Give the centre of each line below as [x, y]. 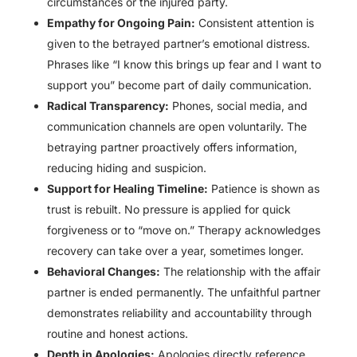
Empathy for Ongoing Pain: [121, 23]
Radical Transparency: [108, 106]
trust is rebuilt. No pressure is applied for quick [169, 210]
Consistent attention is [254, 23]
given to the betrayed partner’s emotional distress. [178, 44]
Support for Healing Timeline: [127, 189]
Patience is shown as [263, 189]
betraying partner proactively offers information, [172, 147]
